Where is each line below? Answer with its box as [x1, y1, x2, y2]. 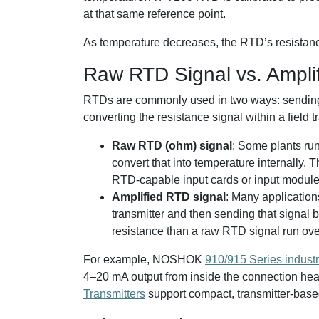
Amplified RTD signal [112, 191, 226, 203]
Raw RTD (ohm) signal [112, 140, 232, 152]
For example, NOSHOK [83, 253, 205, 266]
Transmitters [83, 288, 145, 300]
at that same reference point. [83, 8, 226, 20]
